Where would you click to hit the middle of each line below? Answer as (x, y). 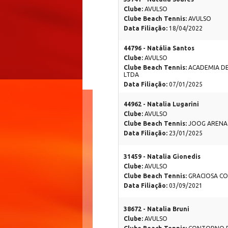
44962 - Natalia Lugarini (161, 104)
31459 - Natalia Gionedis (162, 157)
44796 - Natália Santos (159, 48)
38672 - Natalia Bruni (156, 209)
